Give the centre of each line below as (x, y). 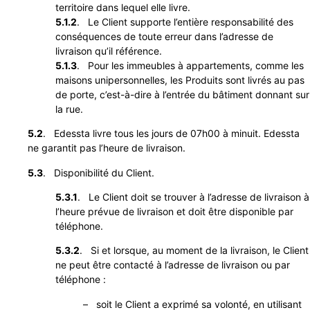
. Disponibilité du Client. (99, 172)
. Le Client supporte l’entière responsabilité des (185, 21)
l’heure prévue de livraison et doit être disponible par (174, 212)
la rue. (69, 109)
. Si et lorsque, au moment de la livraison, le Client (194, 250)
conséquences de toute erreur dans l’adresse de (164, 36)
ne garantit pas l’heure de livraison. (107, 148)
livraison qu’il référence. (109, 51)
